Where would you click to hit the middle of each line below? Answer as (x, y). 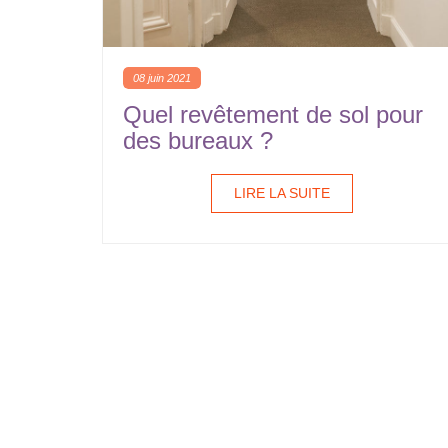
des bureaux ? (198, 140)
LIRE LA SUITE (282, 193)
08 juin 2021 (162, 78)
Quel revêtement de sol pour (273, 114)
